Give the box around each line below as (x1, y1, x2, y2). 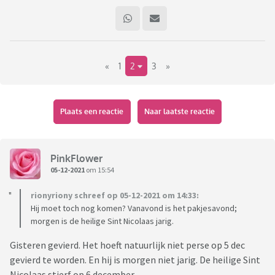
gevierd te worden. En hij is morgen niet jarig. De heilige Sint (10, 254, 260, 266)
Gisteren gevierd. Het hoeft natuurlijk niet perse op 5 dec (10, 239, 245, 252)
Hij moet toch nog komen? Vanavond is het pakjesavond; (31, 203, 237, 214)
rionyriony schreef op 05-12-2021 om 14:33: (31, 190, 199, 201)
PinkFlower (50, 152, 103, 165)
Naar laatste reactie (144, 107, 215, 117)
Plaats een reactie (60, 107, 124, 117)
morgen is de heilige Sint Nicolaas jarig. (31, 215, 174, 227)
